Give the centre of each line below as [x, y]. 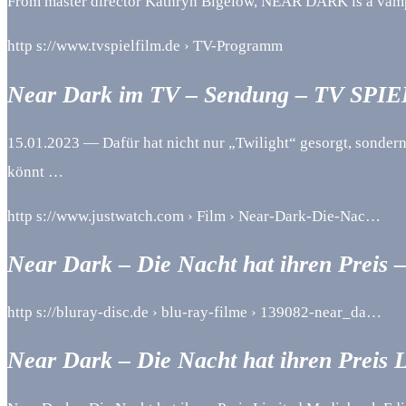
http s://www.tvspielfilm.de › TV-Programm [145, 46]
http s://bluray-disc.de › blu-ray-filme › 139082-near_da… [194, 313]
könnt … [35, 171]
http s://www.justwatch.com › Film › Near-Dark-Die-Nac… [194, 216]
